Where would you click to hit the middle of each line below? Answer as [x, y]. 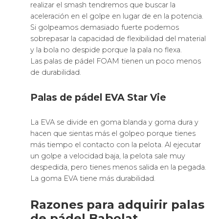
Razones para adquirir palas [118, 205]
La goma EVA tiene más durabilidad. [93, 179]
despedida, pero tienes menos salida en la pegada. [119, 167]
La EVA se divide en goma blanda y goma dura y [115, 122]
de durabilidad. [56, 73]
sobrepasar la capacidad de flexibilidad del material [118, 39]
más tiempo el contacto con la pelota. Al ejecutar [116, 145]
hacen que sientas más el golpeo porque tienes [113, 134]
